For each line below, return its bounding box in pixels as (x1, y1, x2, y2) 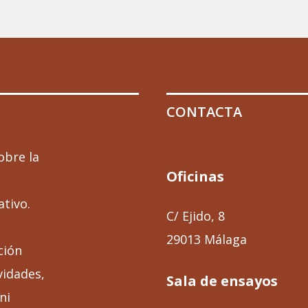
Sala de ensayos (166, 271, 278, 290)
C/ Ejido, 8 (166, 207, 225, 224)
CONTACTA (166, 102, 243, 122)
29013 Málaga (166, 230, 247, 247)
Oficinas (166, 166, 225, 186)
